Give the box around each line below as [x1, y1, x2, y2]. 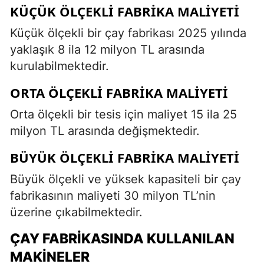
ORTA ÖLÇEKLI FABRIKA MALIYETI [10, 83, 228, 101]
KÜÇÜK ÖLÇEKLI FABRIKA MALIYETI [10, 2, 239, 20]
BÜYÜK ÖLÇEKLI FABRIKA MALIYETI [10, 148, 239, 166]
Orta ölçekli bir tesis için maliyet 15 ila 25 [10, 107, 237, 121]
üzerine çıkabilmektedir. [10, 204, 143, 219]
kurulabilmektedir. [10, 58, 109, 73]
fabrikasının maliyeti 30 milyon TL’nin [10, 188, 216, 203]
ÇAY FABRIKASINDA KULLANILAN [10, 230, 235, 247]
